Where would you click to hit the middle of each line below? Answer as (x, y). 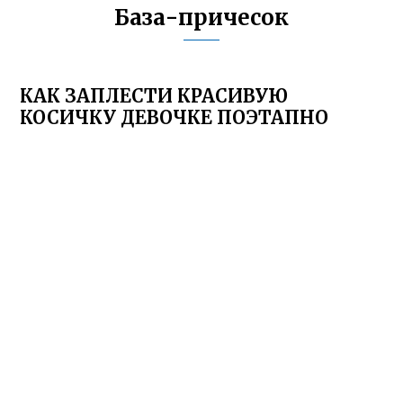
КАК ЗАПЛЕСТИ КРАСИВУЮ (154, 96)
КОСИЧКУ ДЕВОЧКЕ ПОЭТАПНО (175, 117)
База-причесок (201, 18)
